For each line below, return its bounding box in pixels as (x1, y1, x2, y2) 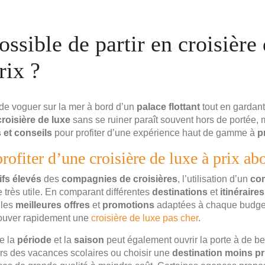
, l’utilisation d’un (177, 174, 250, 185)
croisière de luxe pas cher (91, 213, 198, 224)
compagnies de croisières (62, 174, 177, 185)
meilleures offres (15, 200, 90, 211)
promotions (102, 200, 154, 211)
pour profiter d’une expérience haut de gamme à (52, 128, 257, 138)
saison (74, 235, 104, 245)
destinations (152, 187, 208, 198)
